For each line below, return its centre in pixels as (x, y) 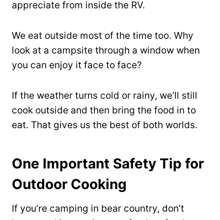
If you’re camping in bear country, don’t (98, 209)
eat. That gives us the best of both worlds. (105, 125)
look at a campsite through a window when (106, 51)
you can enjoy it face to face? (77, 65)
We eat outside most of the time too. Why (103, 36)
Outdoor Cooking (69, 184)
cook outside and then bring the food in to (104, 110)
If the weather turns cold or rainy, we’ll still (105, 96)
